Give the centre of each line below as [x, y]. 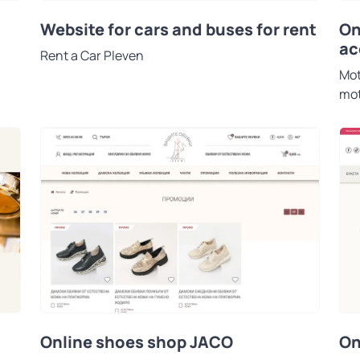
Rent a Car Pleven [92, 55]
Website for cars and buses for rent [178, 29]
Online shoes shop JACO [137, 342]
